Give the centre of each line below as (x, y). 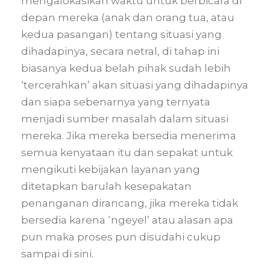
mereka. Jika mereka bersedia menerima (129, 136)
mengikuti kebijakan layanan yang (111, 169)
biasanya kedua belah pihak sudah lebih (126, 68)
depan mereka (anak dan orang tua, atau (128, 17)
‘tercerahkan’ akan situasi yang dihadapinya (135, 85)
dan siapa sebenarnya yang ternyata (116, 102)
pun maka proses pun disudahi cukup (121, 237)
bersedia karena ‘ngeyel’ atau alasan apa (127, 220)
